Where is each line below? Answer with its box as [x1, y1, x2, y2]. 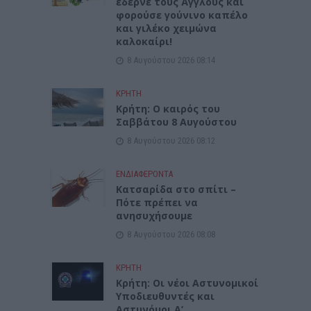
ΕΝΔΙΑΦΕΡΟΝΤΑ [116, 168, 174, 179]
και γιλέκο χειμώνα [116, 21, 217, 35]
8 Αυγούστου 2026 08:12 [127, 135, 216, 146]
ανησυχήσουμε [116, 208, 193, 222]
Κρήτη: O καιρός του [116, 101, 221, 115]
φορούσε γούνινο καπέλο [116, 8, 249, 22]
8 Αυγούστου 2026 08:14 [127, 54, 216, 65]
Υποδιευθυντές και [116, 289, 215, 303]
